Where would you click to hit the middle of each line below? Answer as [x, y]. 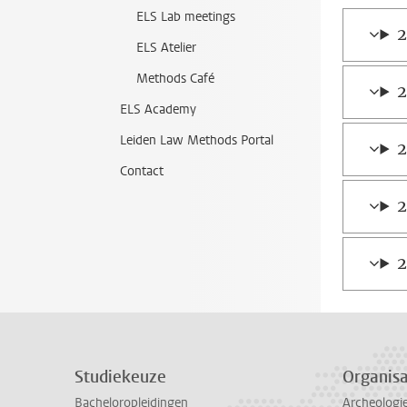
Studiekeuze [120, 377]
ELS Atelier [166, 48]
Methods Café [175, 79]
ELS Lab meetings [186, 17]
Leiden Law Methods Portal [197, 140]
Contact [142, 171]
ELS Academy [158, 109]
